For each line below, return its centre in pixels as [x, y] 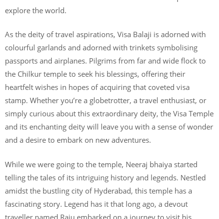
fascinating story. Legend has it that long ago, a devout [96, 204]
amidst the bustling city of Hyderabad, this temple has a [99, 190]
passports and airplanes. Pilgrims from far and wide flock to [105, 61]
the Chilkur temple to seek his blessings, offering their [95, 74]
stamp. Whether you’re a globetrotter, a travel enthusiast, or [106, 100]
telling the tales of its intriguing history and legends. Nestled [105, 177]
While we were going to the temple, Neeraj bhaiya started [101, 164]
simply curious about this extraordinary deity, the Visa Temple [109, 113]
